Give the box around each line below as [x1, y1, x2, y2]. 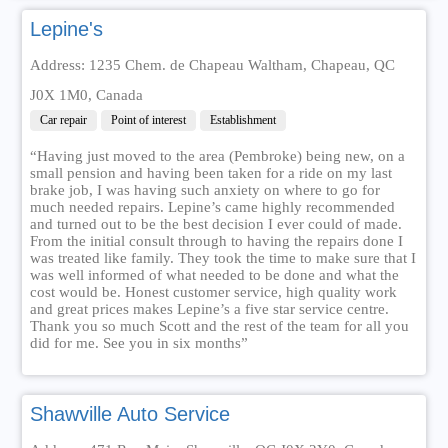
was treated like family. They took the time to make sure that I [29, 250, 416, 266]
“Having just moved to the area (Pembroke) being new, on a [29, 148, 405, 164]
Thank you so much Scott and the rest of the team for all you [29, 318, 409, 334]
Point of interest [110, 113, 186, 127]
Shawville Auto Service [29, 403, 230, 425]
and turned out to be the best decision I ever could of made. [29, 216, 402, 232]
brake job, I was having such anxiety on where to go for [29, 182, 380, 198]
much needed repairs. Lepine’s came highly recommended [29, 199, 395, 215]
